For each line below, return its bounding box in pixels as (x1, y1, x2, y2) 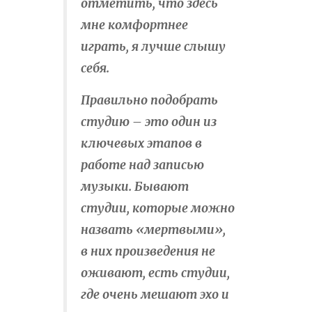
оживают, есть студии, (81, 265, 230, 281)
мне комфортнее (81, 17, 188, 33)
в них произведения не (81, 244, 215, 260)
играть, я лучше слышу (81, 39, 226, 55)
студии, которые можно (81, 201, 235, 217)
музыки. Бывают (81, 179, 189, 195)
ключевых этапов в (81, 136, 202, 152)
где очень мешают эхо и (81, 287, 229, 303)
